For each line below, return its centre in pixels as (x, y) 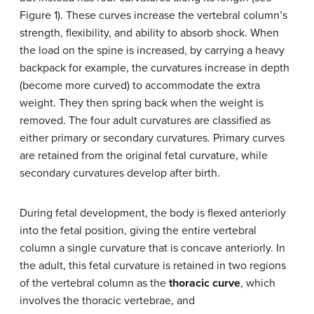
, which (258, 284)
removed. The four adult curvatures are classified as (145, 121)
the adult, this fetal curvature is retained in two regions (153, 266)
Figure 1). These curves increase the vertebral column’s (153, 16)
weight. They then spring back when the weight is (142, 103)
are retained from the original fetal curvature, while (144, 156)
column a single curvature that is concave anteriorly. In (152, 248)
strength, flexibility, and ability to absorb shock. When (149, 33)
